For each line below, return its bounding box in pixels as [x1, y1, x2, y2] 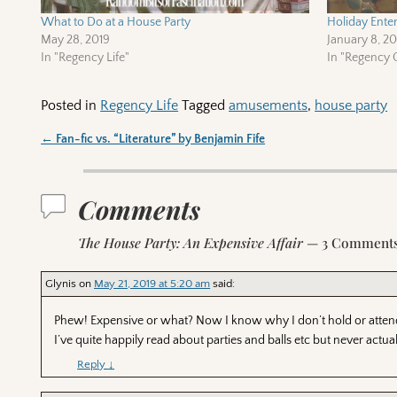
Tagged [182, 97, 226, 114]
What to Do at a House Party [41, 15, 191, 30]
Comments [78, 192, 201, 227]
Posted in [41, 97, 97, 114]
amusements [229, 97, 308, 114]
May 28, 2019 [41, 33, 111, 48]
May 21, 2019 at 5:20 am [94, 277, 211, 291]
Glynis [45, 277, 77, 291]
